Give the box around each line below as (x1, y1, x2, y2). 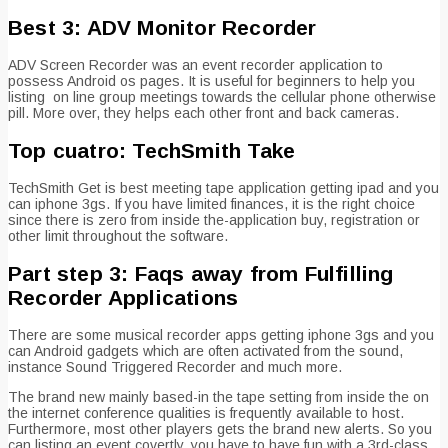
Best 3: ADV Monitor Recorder (8, 15, 317, 39)
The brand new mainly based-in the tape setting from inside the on (8, 388, 429, 405)
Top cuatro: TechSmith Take (8, 138, 296, 162)
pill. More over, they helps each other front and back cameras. (8, 105, 399, 122)
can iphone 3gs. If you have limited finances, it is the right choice (8, 196, 415, 213)
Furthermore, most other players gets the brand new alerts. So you (8, 420, 432, 437)
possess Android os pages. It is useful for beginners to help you (8, 73, 415, 90)
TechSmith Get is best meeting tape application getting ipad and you (8, 180, 439, 197)
